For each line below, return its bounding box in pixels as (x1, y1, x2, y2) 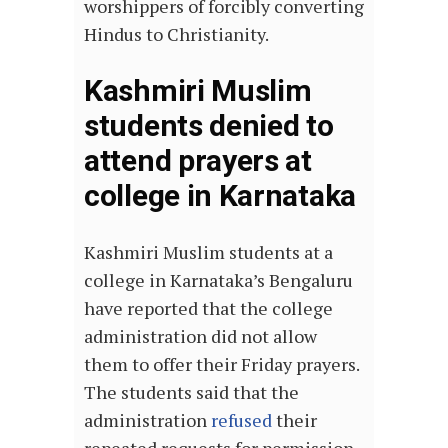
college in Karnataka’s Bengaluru (84, 267, 353, 292)
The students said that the (84, 379, 299, 404)
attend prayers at (84, 142, 312, 178)
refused (211, 407, 272, 432)
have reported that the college (84, 295, 333, 320)
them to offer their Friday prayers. (84, 351, 359, 376)
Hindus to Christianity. (84, 21, 269, 46)
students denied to (84, 107, 334, 143)
